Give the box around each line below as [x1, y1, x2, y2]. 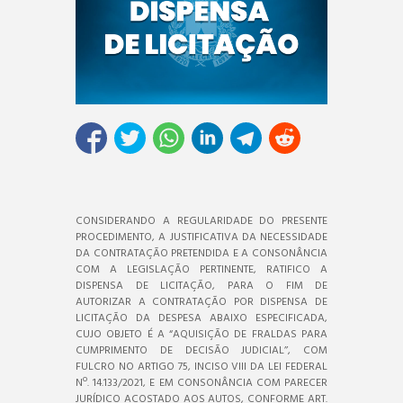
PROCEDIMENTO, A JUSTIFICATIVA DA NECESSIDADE [76, 228, 327, 246]
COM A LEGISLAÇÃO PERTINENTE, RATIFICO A [76, 260, 327, 279]
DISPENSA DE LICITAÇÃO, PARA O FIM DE [76, 276, 327, 295]
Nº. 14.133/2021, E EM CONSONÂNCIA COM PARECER [76, 373, 327, 392]
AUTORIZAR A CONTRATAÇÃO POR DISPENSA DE [76, 292, 327, 311]
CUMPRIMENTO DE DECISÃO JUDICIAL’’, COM [76, 341, 327, 360]
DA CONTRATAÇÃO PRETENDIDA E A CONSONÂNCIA [76, 244, 327, 263]
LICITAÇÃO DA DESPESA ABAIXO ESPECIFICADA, [76, 309, 327, 327]
